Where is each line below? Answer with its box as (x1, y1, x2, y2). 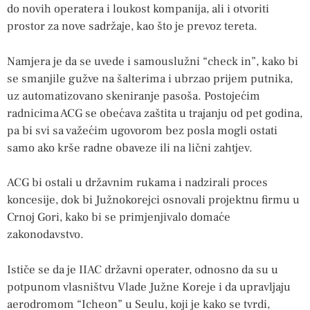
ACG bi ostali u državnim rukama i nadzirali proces (7, 175, 268, 191)
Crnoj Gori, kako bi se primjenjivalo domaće (7, 210, 230, 226)
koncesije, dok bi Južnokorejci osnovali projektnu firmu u (7, 192, 300, 208)
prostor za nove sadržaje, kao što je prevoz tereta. (7, 19, 257, 35)
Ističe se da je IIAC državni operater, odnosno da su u (7, 262, 278, 277)
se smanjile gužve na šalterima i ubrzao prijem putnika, (7, 71, 293, 86)
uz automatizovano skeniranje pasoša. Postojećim (7, 88, 260, 104)
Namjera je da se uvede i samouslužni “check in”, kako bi (7, 53, 298, 69)
